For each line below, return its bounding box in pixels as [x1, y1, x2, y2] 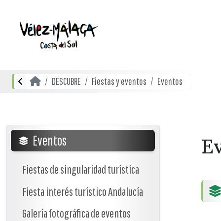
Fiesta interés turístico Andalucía [22, 184, 143, 198]
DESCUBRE [52, 75, 81, 87]
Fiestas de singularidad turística [22, 162, 139, 176]
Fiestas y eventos [92, 75, 147, 87]
